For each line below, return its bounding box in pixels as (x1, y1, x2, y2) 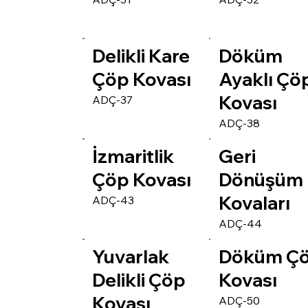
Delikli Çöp (92, 269, 186, 292)
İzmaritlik (92, 145, 175, 168)
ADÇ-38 (219, 115, 261, 130)
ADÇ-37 (92, 92, 133, 107)
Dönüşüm (219, 168, 304, 192)
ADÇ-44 (219, 217, 263, 231)
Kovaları (219, 192, 291, 215)
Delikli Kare (92, 44, 190, 67)
